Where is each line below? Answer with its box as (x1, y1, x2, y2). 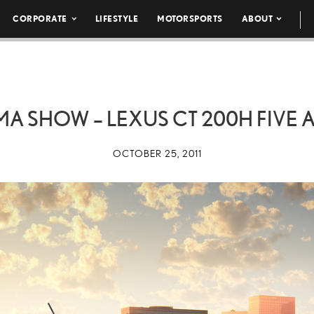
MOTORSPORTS (157, 14, 223, 23)
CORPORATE (13, 14, 67, 23)
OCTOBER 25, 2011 (112, 148, 202, 159)
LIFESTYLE (95, 14, 139, 23)
